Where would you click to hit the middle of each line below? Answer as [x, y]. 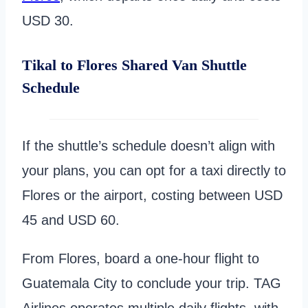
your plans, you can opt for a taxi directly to [154, 170]
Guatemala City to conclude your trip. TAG [152, 283]
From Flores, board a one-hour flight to [141, 258]
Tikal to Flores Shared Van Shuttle [134, 65]
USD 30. [50, 21]
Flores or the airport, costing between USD [152, 195]
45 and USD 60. [71, 220]
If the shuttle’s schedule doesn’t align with [148, 145]
